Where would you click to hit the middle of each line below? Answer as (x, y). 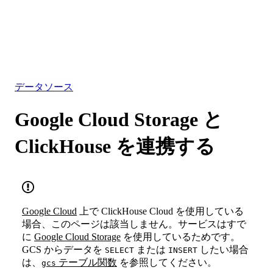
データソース (44, 87)
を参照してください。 (167, 262)
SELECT (119, 250)
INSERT (183, 250)
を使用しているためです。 (180, 236)
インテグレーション (58, 43)
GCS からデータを (63, 249)
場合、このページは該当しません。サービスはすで (134, 224)
